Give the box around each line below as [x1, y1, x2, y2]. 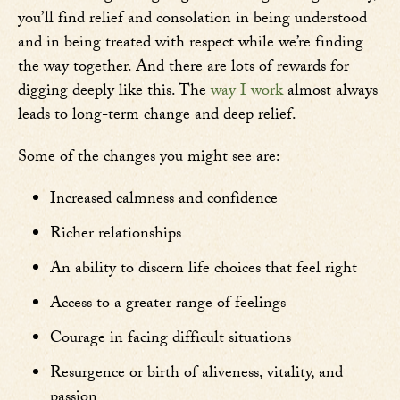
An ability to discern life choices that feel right [50, 256, 357, 285]
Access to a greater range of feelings [50, 291, 286, 320]
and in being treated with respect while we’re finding [18, 30, 363, 59]
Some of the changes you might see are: [18, 145, 280, 173]
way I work [211, 79, 283, 107]
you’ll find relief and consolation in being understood [18, 6, 367, 35]
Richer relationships [50, 221, 181, 250]
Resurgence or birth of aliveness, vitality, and [50, 361, 343, 389]
